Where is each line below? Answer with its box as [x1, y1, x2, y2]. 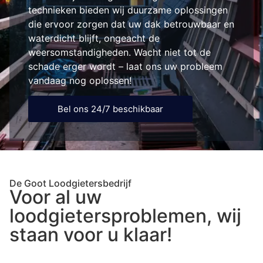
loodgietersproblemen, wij [9, 204, 241, 227]
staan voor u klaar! [9, 222, 172, 246]
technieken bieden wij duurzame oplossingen [28, 4, 228, 16]
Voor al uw [9, 185, 102, 208]
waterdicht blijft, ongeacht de [28, 32, 160, 44]
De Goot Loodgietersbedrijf [9, 177, 131, 189]
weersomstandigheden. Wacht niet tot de [28, 46, 211, 58]
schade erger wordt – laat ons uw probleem [28, 60, 222, 72]
